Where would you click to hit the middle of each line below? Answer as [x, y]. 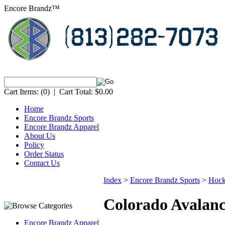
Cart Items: [21, 92]
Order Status [44, 154]
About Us [40, 136]
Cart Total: [76, 92]
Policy [34, 145]
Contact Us [42, 163]
